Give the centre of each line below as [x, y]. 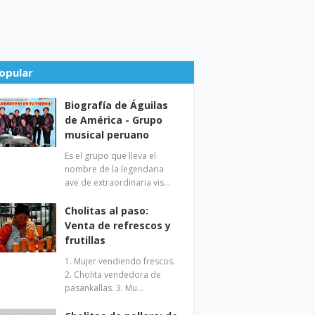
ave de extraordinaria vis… [118, 182]
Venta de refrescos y [118, 225]
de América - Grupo [114, 120]
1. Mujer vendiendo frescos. [120, 261]
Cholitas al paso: [107, 211]
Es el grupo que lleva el [111, 156]
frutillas [85, 240]
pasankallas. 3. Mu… [104, 288]
